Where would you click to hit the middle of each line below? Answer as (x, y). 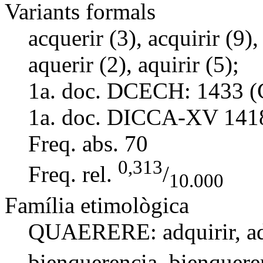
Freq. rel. (70, 174)
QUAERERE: (95, 231)
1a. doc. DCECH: (109, 90)
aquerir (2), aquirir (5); (134, 64)
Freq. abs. (73, 143)
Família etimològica (97, 205)
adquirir (199, 231)
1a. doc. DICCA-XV (123, 117)
